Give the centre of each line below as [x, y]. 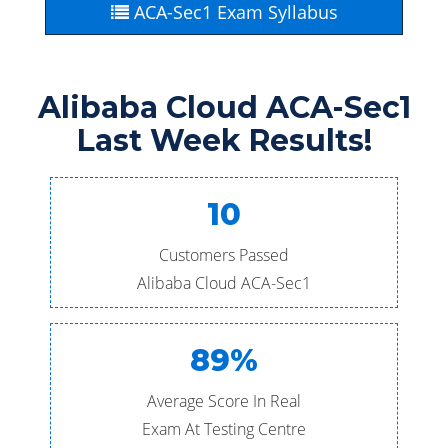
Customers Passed [224, 255]
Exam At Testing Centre [224, 429]
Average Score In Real [224, 401]
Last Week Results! [224, 140]
